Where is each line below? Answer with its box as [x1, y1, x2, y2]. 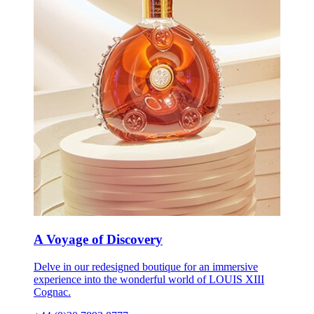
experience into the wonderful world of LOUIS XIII [34, 273, 264, 285]
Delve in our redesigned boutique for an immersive [34, 260, 258, 273]
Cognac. [34, 285, 71, 298]
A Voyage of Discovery [34, 232, 163, 247]
